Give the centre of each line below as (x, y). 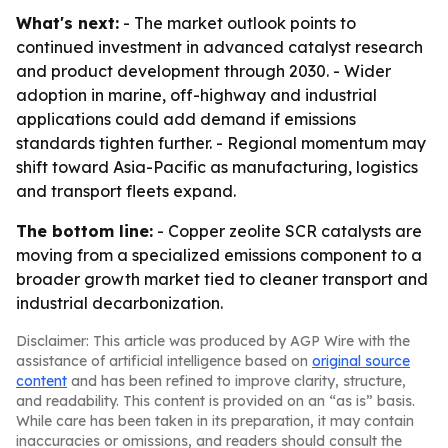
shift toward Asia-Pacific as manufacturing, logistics (217, 167)
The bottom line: (84, 231)
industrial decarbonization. (119, 303)
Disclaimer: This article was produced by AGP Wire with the (213, 341)
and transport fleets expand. (126, 191)
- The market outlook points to (237, 23)
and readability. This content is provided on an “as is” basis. (215, 401)
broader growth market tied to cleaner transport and (222, 279)
